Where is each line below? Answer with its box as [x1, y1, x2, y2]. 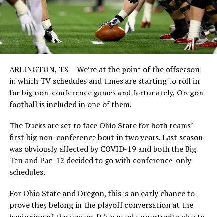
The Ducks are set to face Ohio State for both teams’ [9, 120, 193, 131]
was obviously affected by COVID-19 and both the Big [9, 143, 196, 154]
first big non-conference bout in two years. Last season [9, 131, 203, 142]
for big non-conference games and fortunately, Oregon [9, 87, 203, 98]
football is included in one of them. [9, 98, 132, 109]
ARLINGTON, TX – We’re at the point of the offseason [9, 63, 200, 75]
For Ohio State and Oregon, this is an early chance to [9, 187, 195, 199]
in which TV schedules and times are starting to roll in [9, 75, 200, 86]
